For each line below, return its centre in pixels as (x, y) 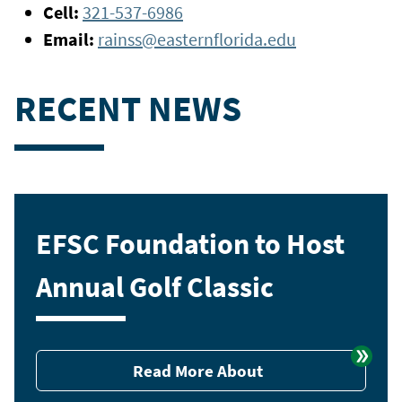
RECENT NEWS (128, 108)
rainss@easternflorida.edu (197, 39)
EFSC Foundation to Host (190, 244)
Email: (70, 39)
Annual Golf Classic (155, 287)
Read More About (197, 370)
